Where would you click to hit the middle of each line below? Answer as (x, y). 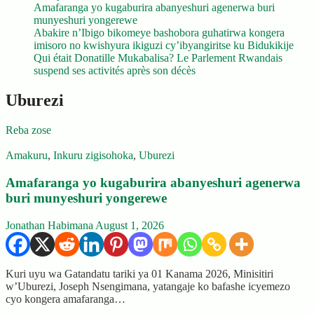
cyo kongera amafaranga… (66, 299)
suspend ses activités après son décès (115, 71)
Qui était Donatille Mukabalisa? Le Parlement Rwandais (158, 58)
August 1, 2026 (130, 225)
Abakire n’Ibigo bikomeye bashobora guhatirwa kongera (159, 33)
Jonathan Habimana (49, 225)
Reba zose (28, 130)
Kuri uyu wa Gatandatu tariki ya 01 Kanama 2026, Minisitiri (139, 273)
